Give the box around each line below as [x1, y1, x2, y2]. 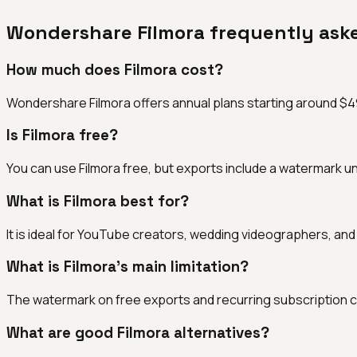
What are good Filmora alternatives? [6, 323, 269, 342]
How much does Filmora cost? [6, 61, 223, 79]
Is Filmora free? [6, 126, 118, 145]
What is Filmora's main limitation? [6, 257, 249, 277]
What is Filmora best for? [6, 191, 189, 210]
